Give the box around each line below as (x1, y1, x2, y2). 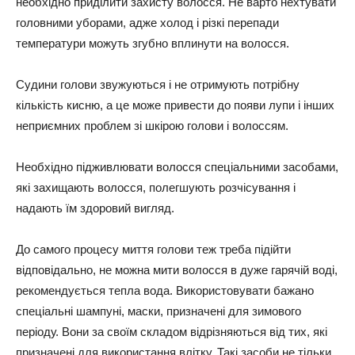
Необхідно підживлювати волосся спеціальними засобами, (16, 160, 338, 174)
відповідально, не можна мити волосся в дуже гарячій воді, (16, 263, 338, 277)
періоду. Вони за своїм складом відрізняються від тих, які (16, 325, 327, 338)
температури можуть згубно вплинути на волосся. (16, 36, 289, 50)
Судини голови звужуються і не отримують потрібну (16, 78, 300, 91)
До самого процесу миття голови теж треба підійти (16, 242, 291, 256)
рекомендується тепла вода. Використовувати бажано (16, 284, 314, 297)
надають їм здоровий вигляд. (16, 201, 174, 215)
